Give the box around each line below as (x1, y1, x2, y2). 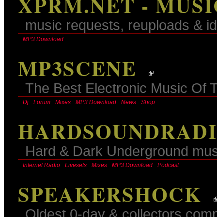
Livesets (64, 162, 87, 169)
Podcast (157, 162, 179, 169)
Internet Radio (22, 162, 60, 169)
